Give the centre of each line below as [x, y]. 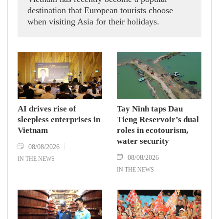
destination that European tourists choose [100, 10]
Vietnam [33, 131]
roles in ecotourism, [153, 131]
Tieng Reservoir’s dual [158, 120]
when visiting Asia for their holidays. [93, 21]
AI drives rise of [47, 109]
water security [143, 141]
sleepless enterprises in [59, 120]
